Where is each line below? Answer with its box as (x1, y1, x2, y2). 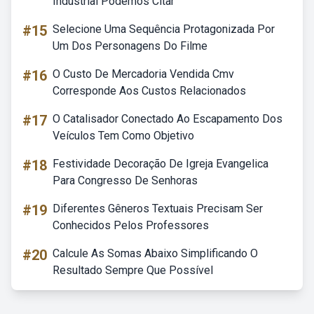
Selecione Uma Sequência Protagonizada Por (53, 22, 275, 36)
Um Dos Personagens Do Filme (53, 39, 207, 53)
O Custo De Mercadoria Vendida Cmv (53, 67, 234, 81)
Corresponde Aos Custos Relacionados (53, 84, 246, 97)
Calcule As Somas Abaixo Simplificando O (53, 247, 258, 260)
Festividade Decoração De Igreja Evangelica (53, 157, 268, 170)
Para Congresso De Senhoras (53, 174, 198, 187)
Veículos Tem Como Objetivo (53, 129, 194, 142)
